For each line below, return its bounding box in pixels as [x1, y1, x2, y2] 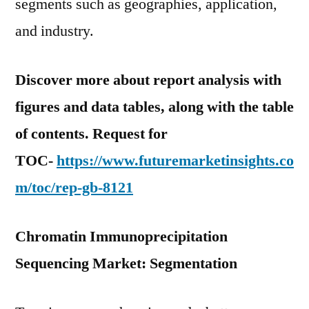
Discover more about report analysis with [15, 70, 281, 90]
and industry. [15, 21, 94, 41]
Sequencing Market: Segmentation [15, 254, 237, 273]
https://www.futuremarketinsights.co [57, 151, 294, 170]
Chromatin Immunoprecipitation [15, 227, 228, 246]
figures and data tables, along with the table [15, 97, 294, 117]
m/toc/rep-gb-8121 [15, 178, 133, 197]
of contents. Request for [15, 124, 168, 143]
